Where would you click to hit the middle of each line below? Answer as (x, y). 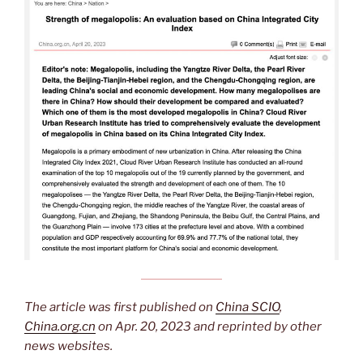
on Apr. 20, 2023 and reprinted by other (209, 327)
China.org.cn (60, 327)
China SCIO (248, 307)
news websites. (68, 346)
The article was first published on (120, 307)
